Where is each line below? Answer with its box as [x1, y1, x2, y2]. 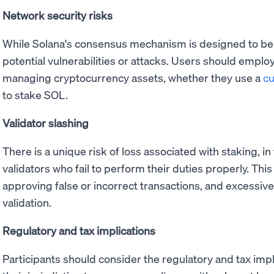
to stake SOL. [2, 87, 68, 102]
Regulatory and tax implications [2, 223, 155, 238]
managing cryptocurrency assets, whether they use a [2, 70, 263, 85]
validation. [2, 195, 51, 210]
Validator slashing [2, 116, 89, 130]
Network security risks [2, 8, 113, 23]
